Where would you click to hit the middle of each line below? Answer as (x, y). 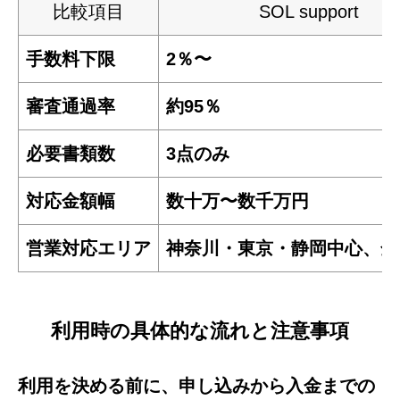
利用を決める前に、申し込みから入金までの (196, 385)
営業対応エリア (88, 248)
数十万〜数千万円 (237, 200)
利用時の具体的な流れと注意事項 (200, 330)
